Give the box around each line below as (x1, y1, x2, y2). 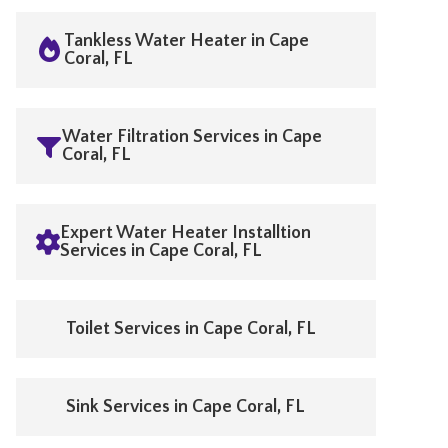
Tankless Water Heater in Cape (63, 31, 309, 51)
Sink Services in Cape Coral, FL (66, 397, 305, 417)
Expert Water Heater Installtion (60, 223, 311, 243)
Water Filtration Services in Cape (62, 127, 323, 147)
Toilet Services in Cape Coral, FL (66, 319, 316, 339)
